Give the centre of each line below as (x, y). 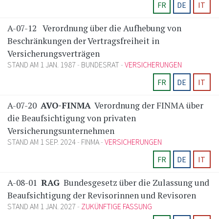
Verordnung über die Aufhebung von (112, 28)
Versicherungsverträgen (54, 54)
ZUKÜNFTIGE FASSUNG (117, 207)
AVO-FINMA (66, 106)
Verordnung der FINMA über (148, 106)
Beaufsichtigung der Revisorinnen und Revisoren (102, 196)
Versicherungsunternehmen (61, 131)
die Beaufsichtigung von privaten (72, 118)
